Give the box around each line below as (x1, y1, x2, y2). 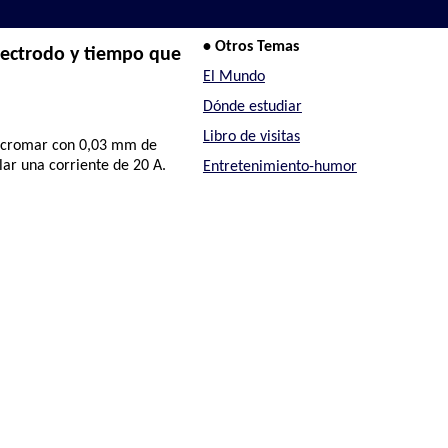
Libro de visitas (202, 128, 300, 145)
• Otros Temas (202, 39, 299, 56)
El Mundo (202, 69, 265, 86)
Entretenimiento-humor (202, 158, 357, 175)
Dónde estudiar (202, 98, 302, 115)
